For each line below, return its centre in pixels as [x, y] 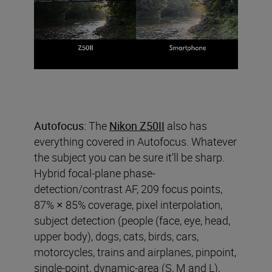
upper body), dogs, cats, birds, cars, [116, 236]
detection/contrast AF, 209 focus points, [128, 189]
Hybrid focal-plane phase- [95, 173]
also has [186, 125]
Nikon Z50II [137, 125]
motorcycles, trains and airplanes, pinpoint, [135, 252]
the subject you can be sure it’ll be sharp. [129, 157]
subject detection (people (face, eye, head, [132, 220]
